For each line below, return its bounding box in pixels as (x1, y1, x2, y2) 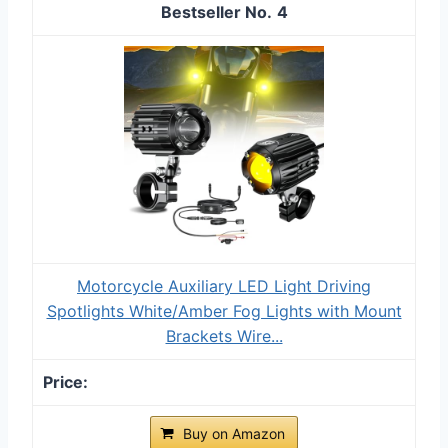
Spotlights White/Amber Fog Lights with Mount (46, 300, 402, 321)
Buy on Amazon (183, 424, 285, 442)
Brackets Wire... (165, 325, 283, 346)
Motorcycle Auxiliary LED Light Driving (77, 275, 371, 296)
